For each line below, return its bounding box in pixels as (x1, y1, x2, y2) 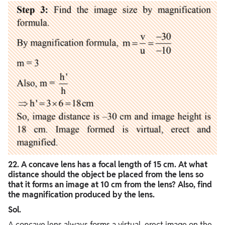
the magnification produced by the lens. (8, 189, 155, 200)
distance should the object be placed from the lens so (8, 169, 203, 180)
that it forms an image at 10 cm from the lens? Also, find (8, 179, 212, 190)
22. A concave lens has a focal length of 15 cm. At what (8, 159, 207, 170)
